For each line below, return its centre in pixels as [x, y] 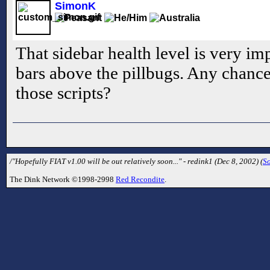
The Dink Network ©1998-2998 [63, 179]
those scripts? [63, 93]
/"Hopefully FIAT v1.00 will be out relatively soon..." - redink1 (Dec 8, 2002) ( [136, 162]
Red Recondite [140, 179]
